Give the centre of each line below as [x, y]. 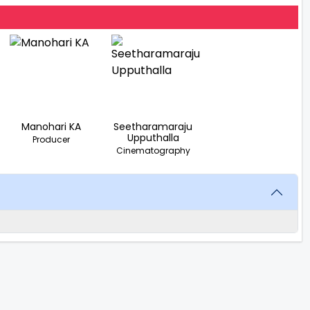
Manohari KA [51, 126]
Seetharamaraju [153, 126]
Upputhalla [153, 137]
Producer [51, 139]
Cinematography [153, 150]
